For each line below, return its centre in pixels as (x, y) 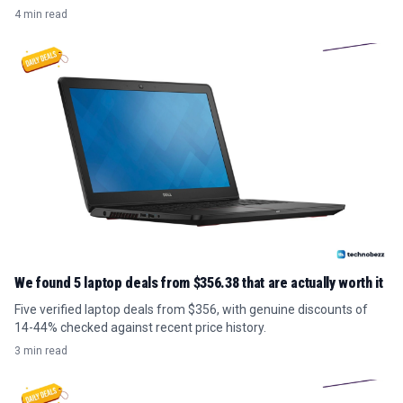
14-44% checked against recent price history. (140, 328)
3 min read (41, 351)
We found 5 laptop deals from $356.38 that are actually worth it (199, 283)
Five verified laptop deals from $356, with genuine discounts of (191, 310)
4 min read (41, 15)
